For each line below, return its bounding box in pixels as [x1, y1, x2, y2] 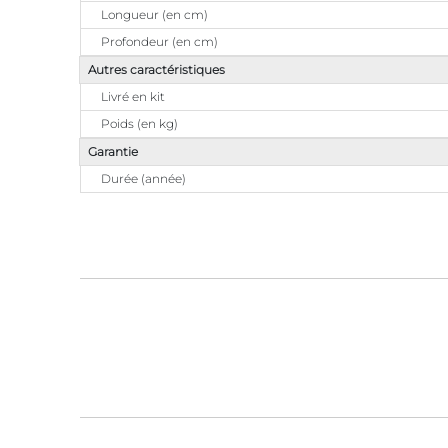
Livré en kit [101, 89, 165, 104]
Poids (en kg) [101, 116, 178, 131]
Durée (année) [101, 171, 186, 186]
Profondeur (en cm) [101, 34, 218, 49]
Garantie [88, 144, 138, 159]
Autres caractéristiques [88, 62, 225, 77]
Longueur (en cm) [101, 7, 208, 22]
